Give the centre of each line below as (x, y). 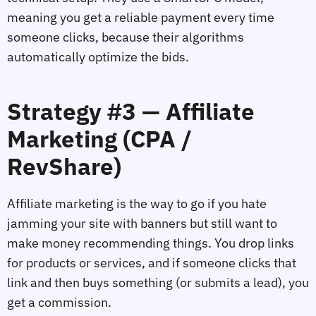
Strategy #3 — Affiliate (131, 111)
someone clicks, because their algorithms (126, 37)
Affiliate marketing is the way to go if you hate (137, 203)
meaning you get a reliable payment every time (141, 18)
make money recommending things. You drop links (151, 243)
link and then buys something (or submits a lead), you (158, 282)
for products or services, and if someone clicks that (152, 262)
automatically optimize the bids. (98, 57)
